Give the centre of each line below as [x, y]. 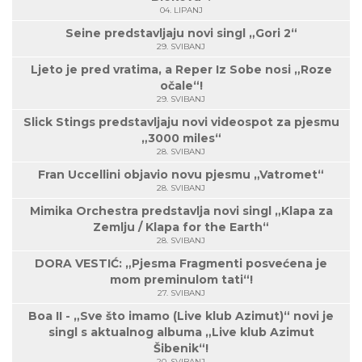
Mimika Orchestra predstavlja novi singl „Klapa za [181, 210]
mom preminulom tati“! [181, 279]
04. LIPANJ [181, 10]
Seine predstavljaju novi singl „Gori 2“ [181, 33]
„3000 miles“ [181, 138]
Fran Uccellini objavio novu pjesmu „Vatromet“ [181, 174]
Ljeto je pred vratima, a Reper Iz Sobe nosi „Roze [181, 69]
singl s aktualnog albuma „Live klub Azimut [181, 332]
